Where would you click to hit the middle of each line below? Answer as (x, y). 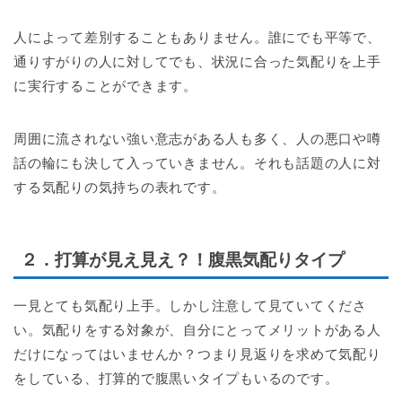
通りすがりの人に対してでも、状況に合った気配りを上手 (197, 61)
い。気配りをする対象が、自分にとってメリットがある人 (197, 330)
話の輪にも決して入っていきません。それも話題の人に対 (197, 162)
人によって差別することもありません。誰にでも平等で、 (197, 37)
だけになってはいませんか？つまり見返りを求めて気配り (197, 354)
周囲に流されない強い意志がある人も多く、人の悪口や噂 (197, 138)
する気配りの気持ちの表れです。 (120, 187)
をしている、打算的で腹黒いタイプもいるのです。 (176, 379)
